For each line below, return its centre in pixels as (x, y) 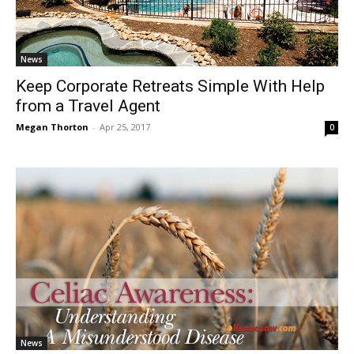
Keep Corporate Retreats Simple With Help (170, 86)
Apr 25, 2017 (125, 126)
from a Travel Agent (88, 105)
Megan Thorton (52, 126)
